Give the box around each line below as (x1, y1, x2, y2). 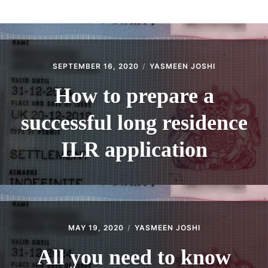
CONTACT (20, 22, 69, 33)
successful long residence (20, 110, 248, 135)
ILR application (60, 137, 208, 162)
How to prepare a (54, 83, 214, 108)
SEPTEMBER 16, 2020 (53, 61, 139, 71)
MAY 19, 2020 (68, 223, 124, 232)
